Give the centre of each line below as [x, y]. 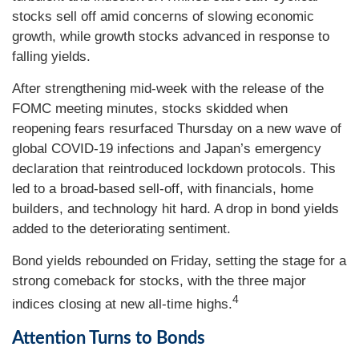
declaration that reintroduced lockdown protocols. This [174, 169]
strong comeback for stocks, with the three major [159, 281]
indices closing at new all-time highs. [122, 304]
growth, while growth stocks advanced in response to [171, 36]
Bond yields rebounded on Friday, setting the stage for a [179, 261]
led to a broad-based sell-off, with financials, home [163, 189]
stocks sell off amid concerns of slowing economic [163, 16]
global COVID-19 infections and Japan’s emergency [167, 149]
